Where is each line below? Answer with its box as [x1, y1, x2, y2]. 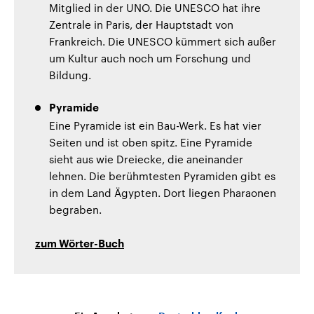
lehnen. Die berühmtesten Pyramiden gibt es [49, 169, 275, 182]
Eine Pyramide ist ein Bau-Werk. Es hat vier [49, 118, 261, 132]
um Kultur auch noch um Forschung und [49, 51, 251, 64]
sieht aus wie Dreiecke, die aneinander [49, 152, 243, 165]
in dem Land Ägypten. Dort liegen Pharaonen [49, 186, 276, 199]
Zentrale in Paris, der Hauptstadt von [49, 18, 233, 31]
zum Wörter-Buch [35, 238, 124, 250]
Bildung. [49, 68, 91, 81]
